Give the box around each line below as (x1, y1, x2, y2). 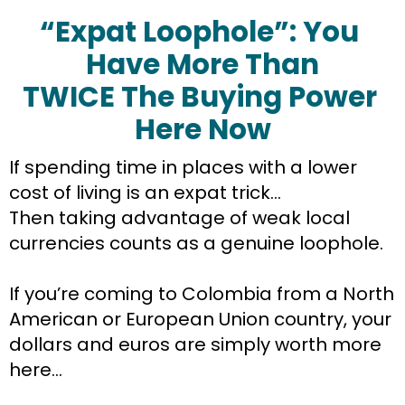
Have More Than (86, 44, 319, 85)
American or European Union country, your (9, 306, 391, 333)
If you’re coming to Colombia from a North (9, 281, 394, 307)
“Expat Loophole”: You (40, 12, 359, 52)
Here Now (134, 109, 271, 150)
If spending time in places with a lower (9, 155, 357, 181)
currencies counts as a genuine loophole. (9, 231, 383, 257)
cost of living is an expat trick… (9, 180, 281, 206)
